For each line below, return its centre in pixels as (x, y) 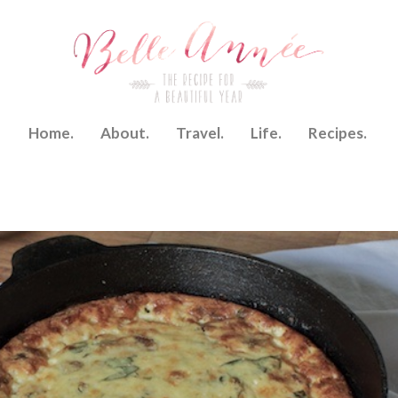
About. (125, 133)
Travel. (200, 133)
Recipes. (338, 133)
